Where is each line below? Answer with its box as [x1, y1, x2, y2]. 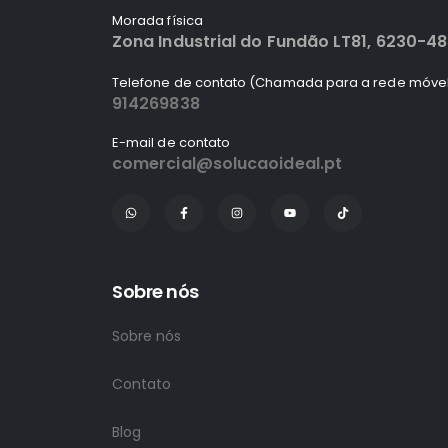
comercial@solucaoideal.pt [112, 151, 342, 175]
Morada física [112, 10, 203, 30]
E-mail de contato [112, 132, 231, 152]
